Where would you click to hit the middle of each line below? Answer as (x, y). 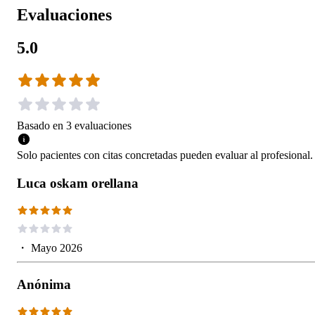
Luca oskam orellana (78, 184)
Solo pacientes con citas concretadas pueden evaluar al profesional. (165, 155)
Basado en (40, 126)
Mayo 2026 (57, 248)
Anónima (44, 285)
